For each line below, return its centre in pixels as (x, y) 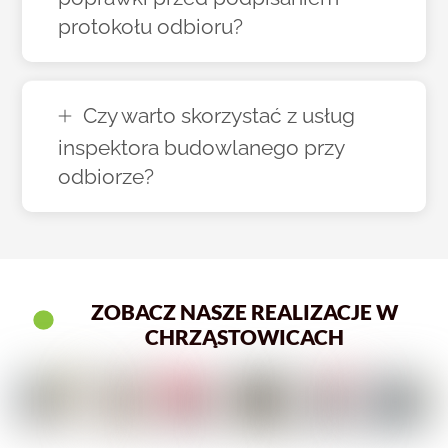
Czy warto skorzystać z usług (219, 116)
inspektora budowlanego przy (201, 148)
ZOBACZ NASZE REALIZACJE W (245, 312)
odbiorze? (106, 177)
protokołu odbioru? (151, 27)
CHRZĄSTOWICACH (245, 337)
